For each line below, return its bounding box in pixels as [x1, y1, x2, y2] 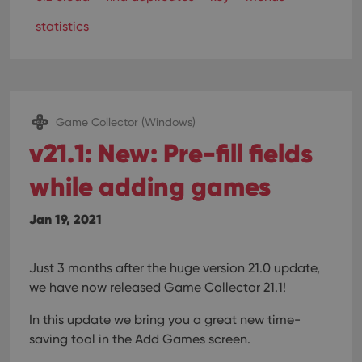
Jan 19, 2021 [29, 210, 102, 227]
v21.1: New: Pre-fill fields [29, 136, 313, 170]
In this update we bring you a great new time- [29, 311, 301, 327]
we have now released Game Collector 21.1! [29, 279, 286, 295]
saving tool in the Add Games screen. [29, 330, 250, 347]
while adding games [29, 169, 271, 203]
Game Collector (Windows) [56, 114, 196, 128]
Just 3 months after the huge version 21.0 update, [29, 259, 320, 276]
